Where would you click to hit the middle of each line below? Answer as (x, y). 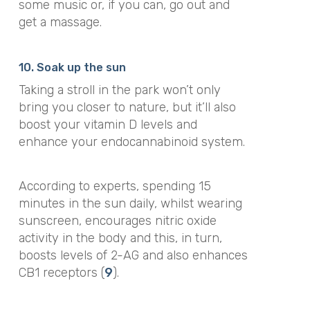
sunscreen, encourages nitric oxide (117, 221)
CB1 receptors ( (61, 273)
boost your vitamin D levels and (108, 124)
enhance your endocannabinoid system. (131, 142)
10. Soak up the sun (72, 67)
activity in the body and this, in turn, (120, 238)
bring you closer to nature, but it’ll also (127, 107)
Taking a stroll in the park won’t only (119, 90)
